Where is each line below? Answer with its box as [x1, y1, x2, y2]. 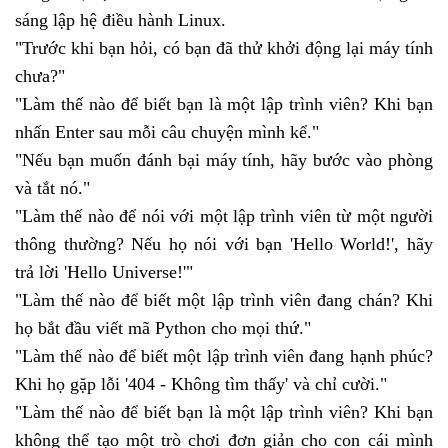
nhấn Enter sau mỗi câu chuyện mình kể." [15, 121, 324, 142]
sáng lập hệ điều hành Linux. [15, 9, 226, 30]
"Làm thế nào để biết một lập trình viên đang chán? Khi [15, 289, 433, 310]
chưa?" [15, 65, 70, 86]
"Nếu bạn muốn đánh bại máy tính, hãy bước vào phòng [15, 149, 433, 170]
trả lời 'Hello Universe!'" [15, 261, 198, 282]
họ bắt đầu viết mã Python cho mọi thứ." [15, 317, 316, 338]
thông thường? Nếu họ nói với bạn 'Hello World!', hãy [15, 233, 433, 254]
